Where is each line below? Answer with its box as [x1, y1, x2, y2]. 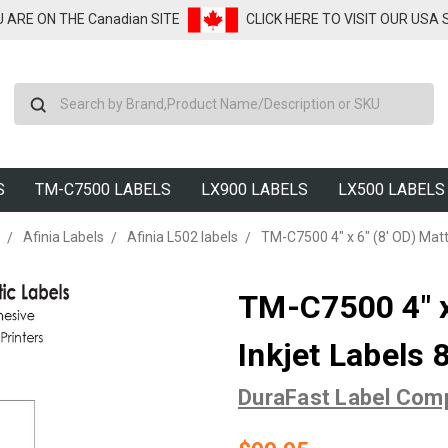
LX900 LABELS [201, 180, 308, 199]
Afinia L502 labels [126, 229, 238, 245]
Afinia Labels [22, 229, 104, 245]
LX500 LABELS [338, 180, 445, 199]
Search [224, 85, 269, 101]
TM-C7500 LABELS [35, 180, 171, 199]
